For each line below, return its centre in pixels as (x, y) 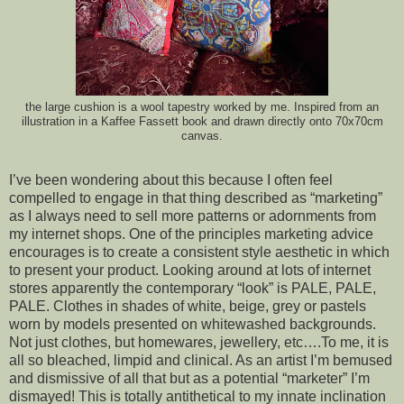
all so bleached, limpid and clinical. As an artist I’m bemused (201, 361)
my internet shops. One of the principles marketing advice (191, 234)
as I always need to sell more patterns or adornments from (193, 216)
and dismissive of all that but (101, 379)
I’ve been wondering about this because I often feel (171, 180)
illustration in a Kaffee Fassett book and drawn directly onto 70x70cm (202, 121)
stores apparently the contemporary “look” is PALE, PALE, (193, 289)
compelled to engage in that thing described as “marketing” (196, 198)
